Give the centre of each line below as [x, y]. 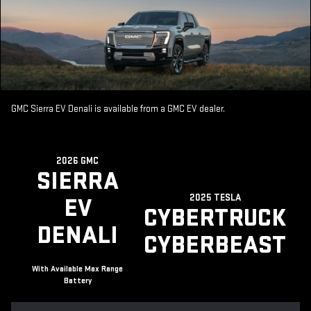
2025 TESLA [215, 198]
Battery [77, 281]
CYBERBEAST [215, 246]
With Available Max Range [77, 269]
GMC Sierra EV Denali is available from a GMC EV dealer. [118, 109]
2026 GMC [77, 161]
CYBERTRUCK [215, 219]
